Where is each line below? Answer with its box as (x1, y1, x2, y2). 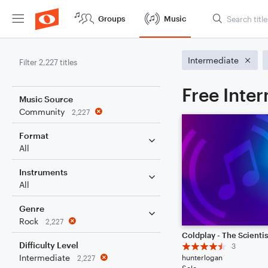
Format (19, 130, 48, 141)
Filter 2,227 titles (19, 57, 77, 67)
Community (19, 106, 65, 117)
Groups (98, 13, 125, 23)
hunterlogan (182, 252, 223, 261)
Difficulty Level (19, 240, 78, 250)
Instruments (19, 167, 68, 177)
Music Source (19, 94, 73, 104)
